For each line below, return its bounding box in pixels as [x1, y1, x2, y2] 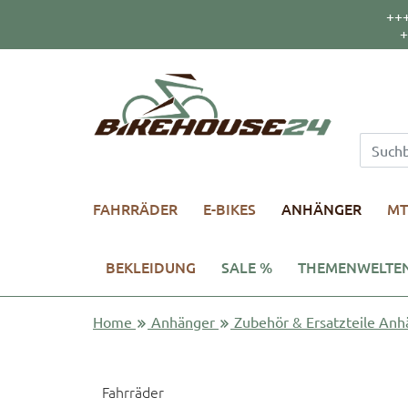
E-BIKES [203, 198, 256, 219]
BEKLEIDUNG [106, 256, 196, 277]
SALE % [221, 256, 272, 277]
